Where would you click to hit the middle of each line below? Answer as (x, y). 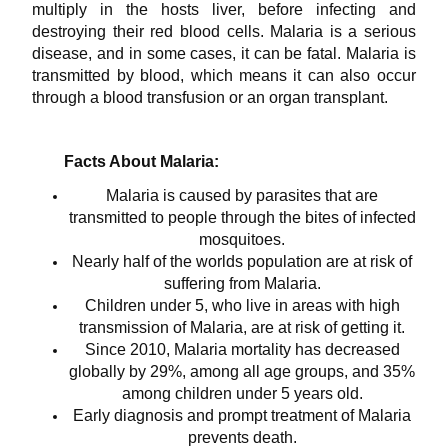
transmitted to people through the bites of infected (242, 217)
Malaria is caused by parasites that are (242, 195)
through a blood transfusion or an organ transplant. (210, 97)
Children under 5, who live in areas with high (242, 305)
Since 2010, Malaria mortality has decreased (242, 349)
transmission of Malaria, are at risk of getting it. (242, 327)
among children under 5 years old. (242, 393)
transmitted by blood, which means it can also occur (224, 75)
